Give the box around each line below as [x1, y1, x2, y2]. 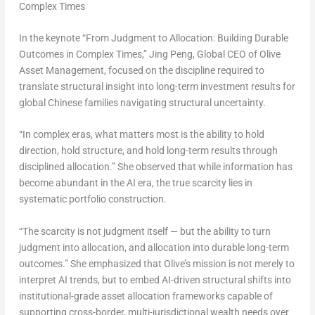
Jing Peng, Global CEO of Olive [148, 48, 281, 60]
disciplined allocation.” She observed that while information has [18, 161, 292, 173]
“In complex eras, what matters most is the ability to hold [18, 129, 264, 141]
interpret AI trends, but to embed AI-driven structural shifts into [18, 274, 291, 285]
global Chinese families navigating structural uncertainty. [18, 96, 266, 108]
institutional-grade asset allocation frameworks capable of [18, 290, 273, 302]
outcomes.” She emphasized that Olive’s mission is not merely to [18, 257, 295, 269]
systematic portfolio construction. [18, 193, 167, 205]
